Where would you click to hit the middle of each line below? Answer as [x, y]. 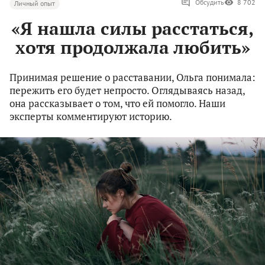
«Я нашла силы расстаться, [132, 29]
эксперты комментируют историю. [91, 117]
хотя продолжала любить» [132, 48]
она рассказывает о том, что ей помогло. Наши [117, 104]
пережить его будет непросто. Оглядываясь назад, [127, 91]
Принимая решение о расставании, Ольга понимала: [132, 77]
